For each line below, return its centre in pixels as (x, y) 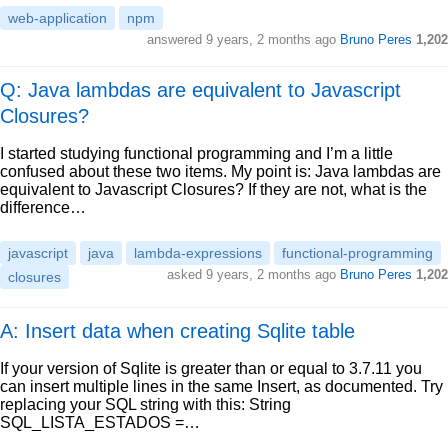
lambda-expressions (198, 253)
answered (176, 39)
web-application (57, 18)
